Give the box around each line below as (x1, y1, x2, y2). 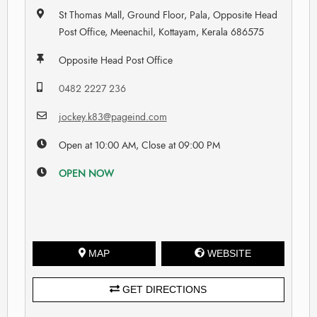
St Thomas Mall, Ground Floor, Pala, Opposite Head (58, 8, 277, 22)
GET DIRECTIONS (120, 283, 207, 295)
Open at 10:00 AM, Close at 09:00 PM (58, 138, 220, 152)
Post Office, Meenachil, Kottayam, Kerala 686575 (58, 25, 264, 39)
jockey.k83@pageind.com (58, 110, 167, 124)
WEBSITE (207, 247, 252, 259)
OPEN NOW (58, 166, 114, 180)
